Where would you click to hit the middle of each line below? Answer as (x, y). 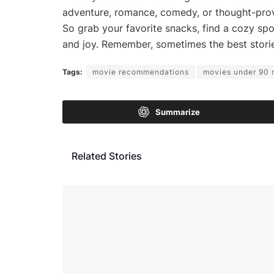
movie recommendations (141, 72)
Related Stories (107, 156)
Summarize (177, 112)
